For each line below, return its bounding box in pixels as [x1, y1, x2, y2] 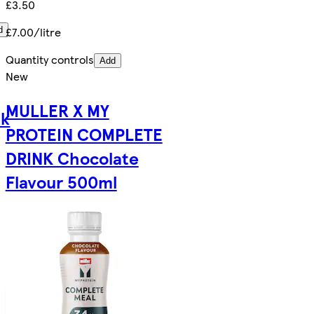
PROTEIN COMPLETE [5, 121, 163, 146]
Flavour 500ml [5, 169, 117, 193]
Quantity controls [5, 51, 94, 68]
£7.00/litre [5, 24, 61, 41]
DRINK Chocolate [5, 145, 139, 170]
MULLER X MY [5, 97, 109, 122]
